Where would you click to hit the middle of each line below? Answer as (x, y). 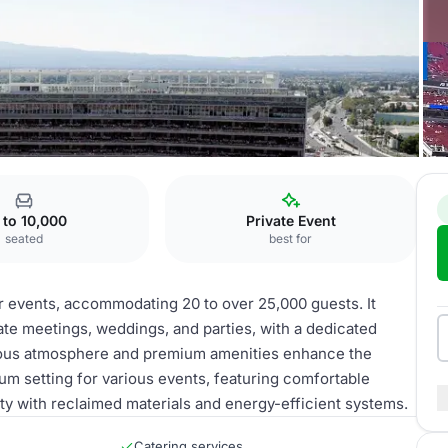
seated (23, 238)
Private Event (290, 220)
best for (291, 238)
